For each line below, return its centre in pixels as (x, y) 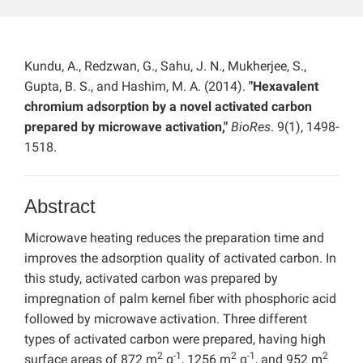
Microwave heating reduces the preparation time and (174, 238)
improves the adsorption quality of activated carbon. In (180, 258)
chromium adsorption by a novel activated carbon (168, 107)
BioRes (251, 127)
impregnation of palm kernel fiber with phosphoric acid (180, 299)
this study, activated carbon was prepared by (151, 279)
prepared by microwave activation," (128, 127)
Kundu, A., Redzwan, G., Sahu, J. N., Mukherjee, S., (165, 66)
